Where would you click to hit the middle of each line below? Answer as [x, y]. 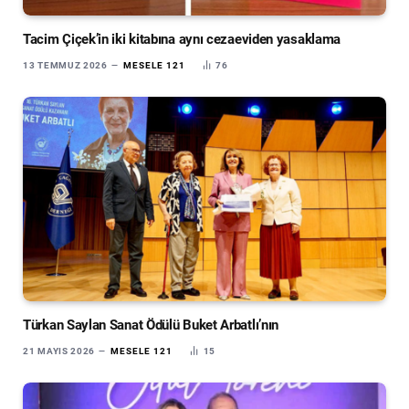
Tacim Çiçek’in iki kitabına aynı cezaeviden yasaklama [182, 40]
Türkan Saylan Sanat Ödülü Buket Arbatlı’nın [151, 325]
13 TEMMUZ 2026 [65, 66]
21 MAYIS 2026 [59, 351]
